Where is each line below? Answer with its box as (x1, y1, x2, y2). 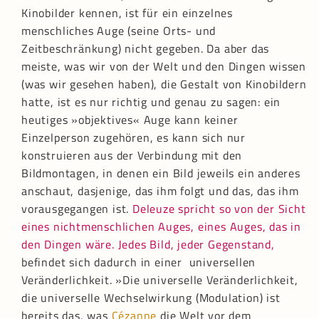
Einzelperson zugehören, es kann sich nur (21, 129, 246, 147)
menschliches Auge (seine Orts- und (21, 22, 216, 40)
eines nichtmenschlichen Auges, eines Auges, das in (21, 218, 301, 236)
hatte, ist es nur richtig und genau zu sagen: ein (21, 93, 281, 111)
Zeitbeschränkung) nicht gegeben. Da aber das (21, 40, 270, 58)
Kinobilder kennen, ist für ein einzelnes (21, 4, 233, 22)
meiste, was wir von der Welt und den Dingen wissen (21, 58, 306, 75)
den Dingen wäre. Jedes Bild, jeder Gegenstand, (21, 236, 275, 253)
